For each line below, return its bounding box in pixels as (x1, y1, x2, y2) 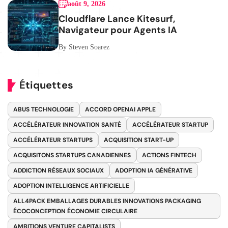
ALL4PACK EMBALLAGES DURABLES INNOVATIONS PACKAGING (13, 196, 201, 205)
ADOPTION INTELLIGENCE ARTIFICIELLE (13, 181, 129, 190)
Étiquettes (19, 78, 73, 92)
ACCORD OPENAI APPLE (85, 105, 156, 113)
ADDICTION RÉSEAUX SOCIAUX (13, 166, 104, 175)
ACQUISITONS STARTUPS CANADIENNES (13, 151, 131, 159)
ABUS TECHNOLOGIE (13, 105, 74, 113)
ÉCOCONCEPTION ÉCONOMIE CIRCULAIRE (13, 207, 137, 215)
